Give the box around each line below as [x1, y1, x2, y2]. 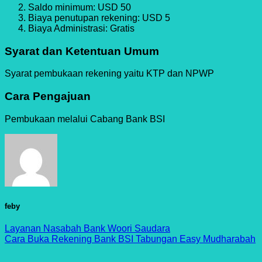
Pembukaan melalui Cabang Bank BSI [5, 113, 165, 124]
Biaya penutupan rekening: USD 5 [28, 12, 170, 23]
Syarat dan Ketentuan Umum [5, 44, 159, 57]
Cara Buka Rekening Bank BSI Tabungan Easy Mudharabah [5, 234, 256, 244]
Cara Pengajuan [5, 90, 91, 103]
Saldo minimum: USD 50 [28, 2, 131, 12]
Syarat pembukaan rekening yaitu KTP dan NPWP [5, 68, 214, 79]
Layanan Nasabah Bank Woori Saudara [5, 223, 170, 234]
